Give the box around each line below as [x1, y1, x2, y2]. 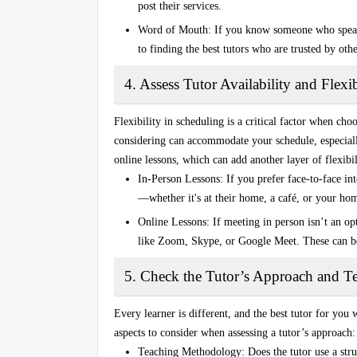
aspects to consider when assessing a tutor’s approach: [114, 326, 355, 339]
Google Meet [238, 234, 296, 247]
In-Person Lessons [138, 172, 220, 185]
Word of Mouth [138, 23, 208, 36]
